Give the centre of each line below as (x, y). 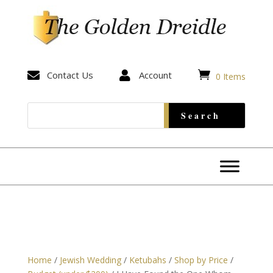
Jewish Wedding (90, 260)
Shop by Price (201, 260)
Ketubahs (147, 260)
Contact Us (70, 75)
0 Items (231, 76)
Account (155, 75)
